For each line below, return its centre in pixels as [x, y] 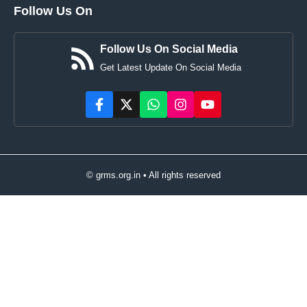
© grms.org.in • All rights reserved [153, 175]
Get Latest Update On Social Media [171, 67]
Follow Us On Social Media [169, 49]
